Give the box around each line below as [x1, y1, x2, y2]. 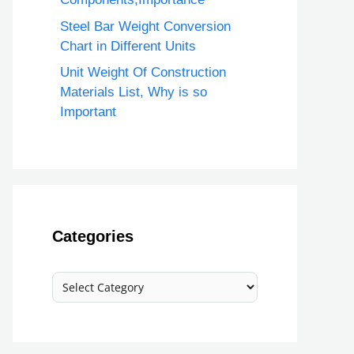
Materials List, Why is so [60, 85, 207, 100]
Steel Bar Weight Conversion [60, 18, 231, 34]
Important [60, 104, 116, 119]
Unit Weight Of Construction [60, 65, 226, 80]
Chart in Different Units [60, 38, 196, 54]
